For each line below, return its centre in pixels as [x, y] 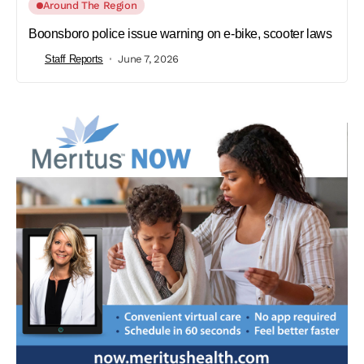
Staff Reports [74, 58]
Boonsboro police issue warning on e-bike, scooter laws [180, 34]
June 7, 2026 [148, 58]
